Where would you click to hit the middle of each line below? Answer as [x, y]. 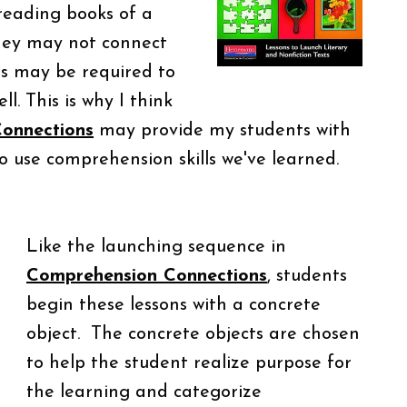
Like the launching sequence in [156, 247]
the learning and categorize [144, 392]
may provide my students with [222, 131]
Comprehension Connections [147, 276]
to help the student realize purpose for [189, 363]
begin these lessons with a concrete [174, 305]
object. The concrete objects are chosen [193, 334]
